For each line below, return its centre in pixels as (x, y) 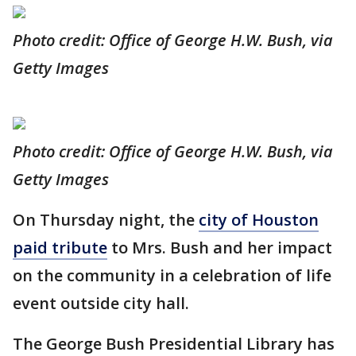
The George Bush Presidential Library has (174, 344)
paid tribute (60, 248)
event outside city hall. (103, 303)
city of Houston (259, 220)
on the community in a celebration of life (172, 275)
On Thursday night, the (106, 220)
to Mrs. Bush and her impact (220, 248)
